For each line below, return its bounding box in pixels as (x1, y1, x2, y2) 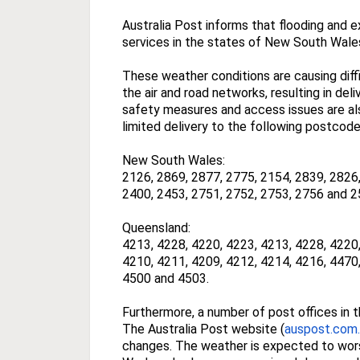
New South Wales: (122, 152, 225, 168)
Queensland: (122, 219, 190, 235)
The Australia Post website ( (122, 321, 284, 337)
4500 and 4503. (122, 270, 209, 286)
